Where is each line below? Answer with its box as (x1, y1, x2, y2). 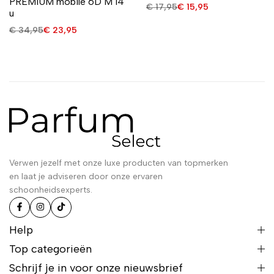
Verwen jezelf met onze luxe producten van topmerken (9, 158, 228, 169)
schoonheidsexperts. (9, 185, 92, 196)
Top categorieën (9, 242, 92, 256)
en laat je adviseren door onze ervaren (9, 171, 163, 182)
